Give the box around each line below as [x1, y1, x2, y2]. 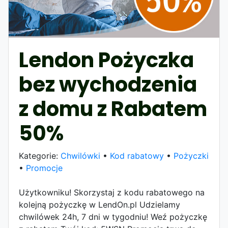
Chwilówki [61, 150, 100, 161]
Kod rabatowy [110, 150, 164, 161]
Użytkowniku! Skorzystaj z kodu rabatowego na [19, 187, 205, 197]
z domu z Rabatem [19, 94, 207, 123]
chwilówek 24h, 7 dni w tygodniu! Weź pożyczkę [19, 211, 207, 222]
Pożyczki [174, 150, 209, 161]
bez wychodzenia [19, 70, 197, 99]
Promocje [26, 162, 63, 173]
